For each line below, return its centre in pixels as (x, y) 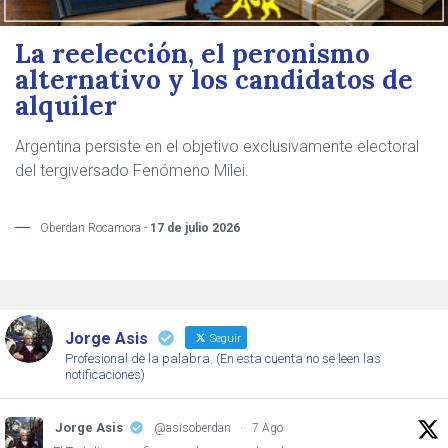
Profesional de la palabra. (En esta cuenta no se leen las (223, 358)
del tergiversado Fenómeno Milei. (132, 170)
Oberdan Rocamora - (93, 228)
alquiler (66, 105)
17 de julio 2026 (195, 228)
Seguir (224, 338)
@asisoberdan (192, 428)
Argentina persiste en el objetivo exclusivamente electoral (217, 146)
